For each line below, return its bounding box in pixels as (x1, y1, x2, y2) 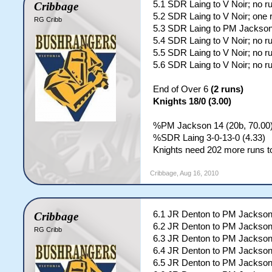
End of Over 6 (153, 84, 211, 94)
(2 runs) (211, 84, 244, 94)
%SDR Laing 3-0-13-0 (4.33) (153, 133, 266, 143)
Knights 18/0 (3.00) (153, 97, 232, 106)
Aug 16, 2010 (180, 169, 219, 177)
